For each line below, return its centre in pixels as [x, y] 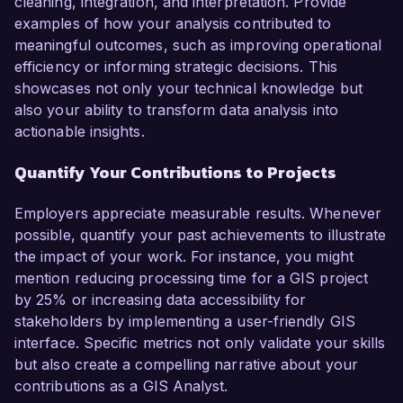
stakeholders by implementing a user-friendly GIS [185, 322]
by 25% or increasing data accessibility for [161, 300]
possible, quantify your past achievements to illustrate [201, 235]
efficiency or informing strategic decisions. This [176, 67]
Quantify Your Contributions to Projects [175, 173]
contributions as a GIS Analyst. [121, 386]
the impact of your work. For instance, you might [184, 257]
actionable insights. [80, 132]
